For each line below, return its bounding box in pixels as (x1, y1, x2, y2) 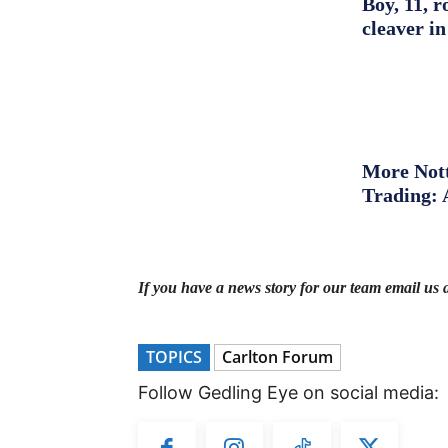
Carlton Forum (222, 345, 333, 368)
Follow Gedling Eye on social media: (138, 381, 439, 403)
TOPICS (146, 345, 202, 368)
